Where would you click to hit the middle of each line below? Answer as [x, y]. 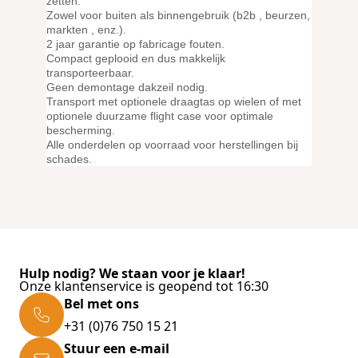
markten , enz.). [86, 30]
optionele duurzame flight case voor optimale [160, 116]
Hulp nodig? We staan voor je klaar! [132, 273]
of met [284, 101]
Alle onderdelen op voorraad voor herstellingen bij [172, 145]
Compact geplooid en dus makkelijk [136, 58]
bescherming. [81, 130]
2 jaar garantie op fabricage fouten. [135, 44]
